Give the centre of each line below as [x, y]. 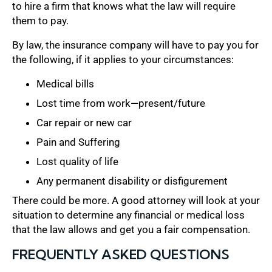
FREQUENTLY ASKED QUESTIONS [121, 254]
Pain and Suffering [78, 142]
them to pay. [40, 20]
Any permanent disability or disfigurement [132, 181]
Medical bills [65, 83]
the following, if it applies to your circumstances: [123, 59]
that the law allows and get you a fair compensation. [131, 229]
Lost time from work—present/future [121, 103]
